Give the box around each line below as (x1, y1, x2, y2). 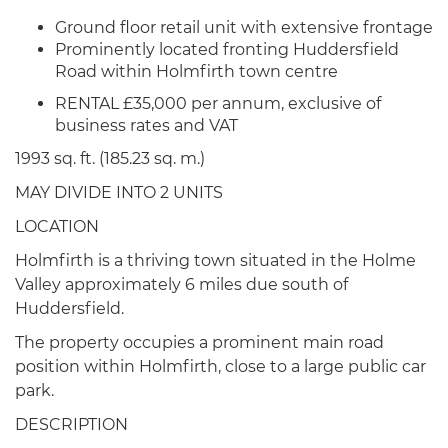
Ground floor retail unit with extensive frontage (55, 18, 433, 37)
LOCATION (15, 217, 99, 236)
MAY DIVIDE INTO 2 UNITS (15, 183, 223, 202)
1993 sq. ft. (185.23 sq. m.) (15, 149, 205, 168)
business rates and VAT (55, 116, 238, 135)
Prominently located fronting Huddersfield (55, 40, 399, 59)
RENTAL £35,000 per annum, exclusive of (55, 94, 381, 113)
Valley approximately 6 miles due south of (15, 275, 348, 294)
